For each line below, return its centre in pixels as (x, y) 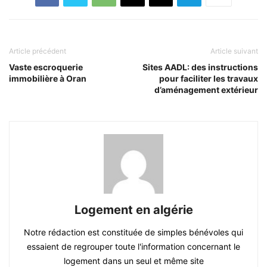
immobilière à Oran (48, 78)
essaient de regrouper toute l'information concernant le (133, 246)
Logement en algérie (133, 209)
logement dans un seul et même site (133, 260)
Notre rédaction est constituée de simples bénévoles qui (133, 232)
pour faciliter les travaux (209, 78)
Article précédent (38, 51)
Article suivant (234, 51)
